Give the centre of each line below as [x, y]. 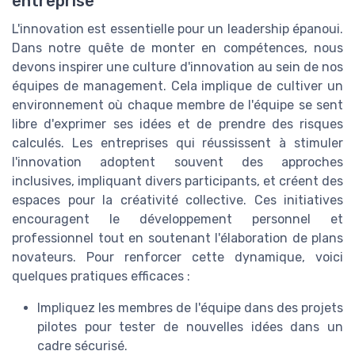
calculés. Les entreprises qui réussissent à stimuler [177, 143]
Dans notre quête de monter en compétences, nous [177, 48]
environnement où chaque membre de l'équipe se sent [177, 105]
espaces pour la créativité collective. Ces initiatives [177, 200]
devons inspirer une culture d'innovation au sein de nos [177, 67]
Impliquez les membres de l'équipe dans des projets [190, 308]
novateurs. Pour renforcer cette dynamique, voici [177, 258]
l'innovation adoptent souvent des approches [177, 162]
